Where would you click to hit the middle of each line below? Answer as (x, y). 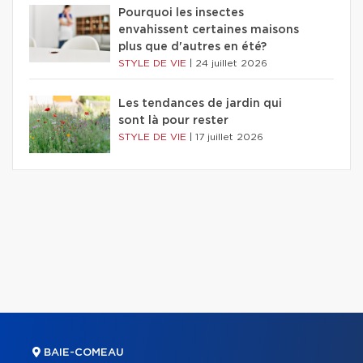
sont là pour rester (173, 120)
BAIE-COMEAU (82, 352)
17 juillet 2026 (229, 137)
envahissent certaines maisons (209, 30)
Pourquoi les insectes (181, 13)
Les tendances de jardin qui (200, 103)
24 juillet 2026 (231, 63)
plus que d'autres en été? (192, 47)
